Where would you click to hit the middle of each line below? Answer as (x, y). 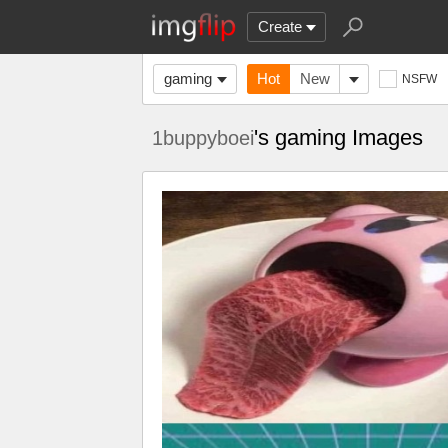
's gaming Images (338, 137)
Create (280, 26)
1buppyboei (203, 138)
